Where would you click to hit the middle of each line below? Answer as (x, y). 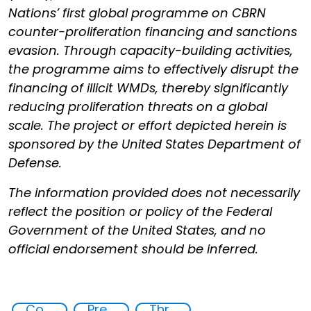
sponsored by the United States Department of (154, 144)
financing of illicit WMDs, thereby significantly (148, 88)
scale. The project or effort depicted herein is (148, 125)
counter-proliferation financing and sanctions (153, 32)
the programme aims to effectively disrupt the (153, 69)
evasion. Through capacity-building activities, (151, 50)
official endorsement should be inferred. (133, 249)
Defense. (37, 163)
